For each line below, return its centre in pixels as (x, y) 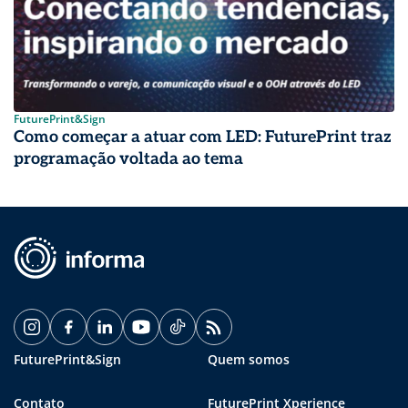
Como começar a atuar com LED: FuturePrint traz (203, 137)
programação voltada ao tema (128, 158)
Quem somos (249, 359)
